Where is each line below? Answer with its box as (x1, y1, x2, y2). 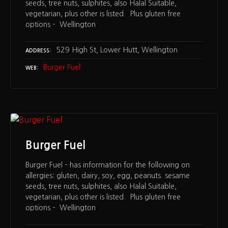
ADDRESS (25, 48, 49, 53)
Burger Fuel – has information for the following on (25, 161, 190, 169)
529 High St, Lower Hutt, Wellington (56, 46, 178, 53)
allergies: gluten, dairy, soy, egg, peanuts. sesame (25, 172, 190, 180)
